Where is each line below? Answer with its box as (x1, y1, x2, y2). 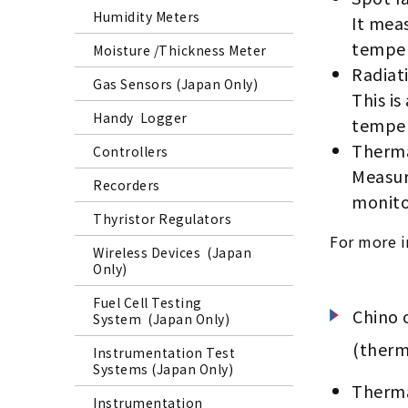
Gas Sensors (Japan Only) (93, 75, 258, 94)
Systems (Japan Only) (93, 360, 233, 379)
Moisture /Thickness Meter (93, 41, 267, 60)
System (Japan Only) (93, 310, 229, 329)
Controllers (93, 142, 168, 161)
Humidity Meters (93, 7, 203, 26)
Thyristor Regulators (93, 209, 231, 229)
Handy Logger (93, 108, 188, 127)
